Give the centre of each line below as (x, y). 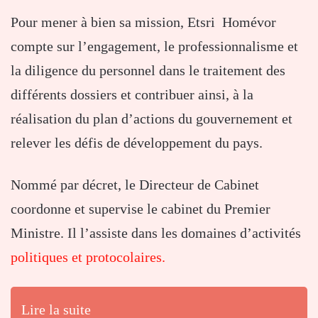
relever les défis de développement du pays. (137, 142)
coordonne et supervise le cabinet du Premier (141, 208)
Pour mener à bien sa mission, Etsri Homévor (143, 22)
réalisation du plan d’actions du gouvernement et (152, 118)
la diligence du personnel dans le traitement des (148, 70)
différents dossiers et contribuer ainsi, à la (132, 94)
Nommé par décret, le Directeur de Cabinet (135, 184)
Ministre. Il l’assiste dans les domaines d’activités (156, 232)
